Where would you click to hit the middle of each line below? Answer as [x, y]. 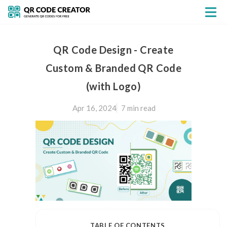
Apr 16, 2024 [94, 108]
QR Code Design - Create [113, 50]
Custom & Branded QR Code [113, 68]
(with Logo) [113, 86]
